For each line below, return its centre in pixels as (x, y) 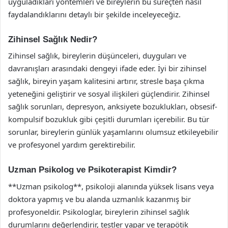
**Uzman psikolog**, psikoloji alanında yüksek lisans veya (111, 186)
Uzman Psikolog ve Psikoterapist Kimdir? (92, 170)
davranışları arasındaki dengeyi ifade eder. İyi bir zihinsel (107, 68)
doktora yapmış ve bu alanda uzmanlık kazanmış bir (99, 199)
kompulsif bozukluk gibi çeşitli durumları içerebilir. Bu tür (109, 119)
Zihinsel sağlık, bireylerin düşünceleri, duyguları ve (97, 55)
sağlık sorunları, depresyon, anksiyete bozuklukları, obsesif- (113, 106)
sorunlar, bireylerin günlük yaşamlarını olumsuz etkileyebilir (113, 132)
